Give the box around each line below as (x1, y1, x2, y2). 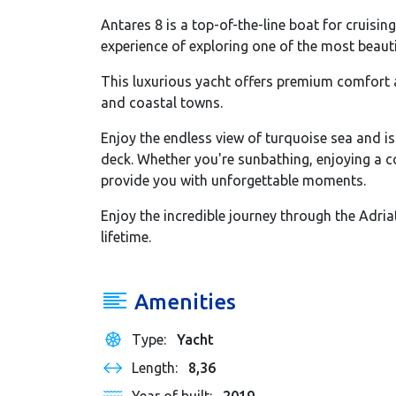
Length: (131, 360, 181, 377)
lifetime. (101, 229, 151, 246)
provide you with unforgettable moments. (101, 172, 366, 189)
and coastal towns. (101, 95, 223, 111)
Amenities (129, 290, 236, 315)
